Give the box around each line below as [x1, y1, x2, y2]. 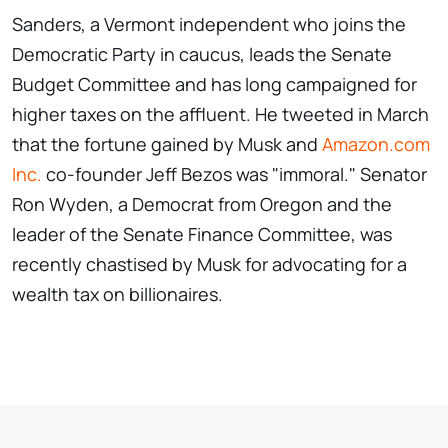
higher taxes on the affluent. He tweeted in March [12, 102, 429, 127]
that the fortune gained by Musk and [12, 132, 322, 157]
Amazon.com [322, 132, 430, 157]
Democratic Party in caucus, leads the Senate [12, 42, 392, 67]
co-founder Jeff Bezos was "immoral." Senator [42, 162, 427, 187]
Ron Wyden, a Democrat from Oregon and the [12, 192, 392, 217]
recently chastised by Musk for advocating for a [12, 252, 407, 277]
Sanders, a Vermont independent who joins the [12, 12, 406, 37]
